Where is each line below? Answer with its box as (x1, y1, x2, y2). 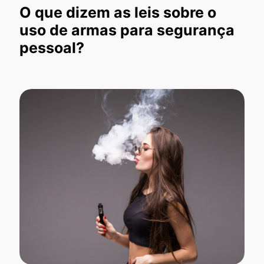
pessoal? (19, 38, 84, 57)
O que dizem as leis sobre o (19, 3, 216, 21)
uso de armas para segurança (19, 21, 235, 39)
